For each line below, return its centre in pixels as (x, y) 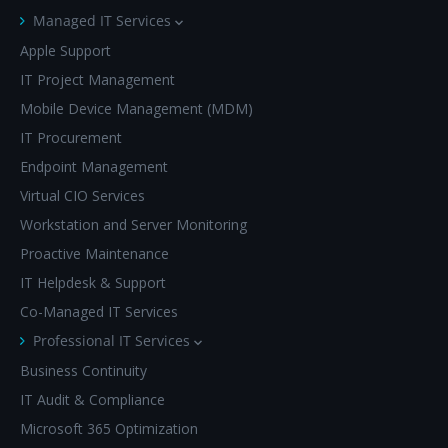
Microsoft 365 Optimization (109, 428)
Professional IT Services (111, 340)
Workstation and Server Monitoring (133, 224)
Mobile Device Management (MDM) (136, 108)
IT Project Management (97, 79)
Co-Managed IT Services (99, 311)
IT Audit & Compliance (92, 399)
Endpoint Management (94, 166)
